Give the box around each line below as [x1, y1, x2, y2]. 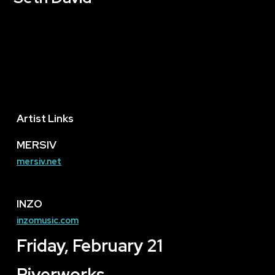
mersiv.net [16, 155, 61, 168]
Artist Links [16, 112, 74, 126]
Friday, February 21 [16, 234, 163, 257]
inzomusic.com [16, 214, 79, 227]
